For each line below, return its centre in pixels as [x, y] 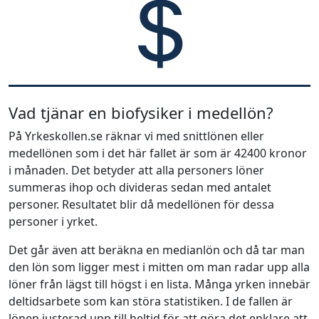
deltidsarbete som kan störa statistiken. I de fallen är [151, 301]
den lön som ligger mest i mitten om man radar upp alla [159, 267]
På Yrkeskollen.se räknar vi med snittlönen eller [136, 136]
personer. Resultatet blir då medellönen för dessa [141, 204]
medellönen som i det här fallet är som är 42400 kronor [158, 153]
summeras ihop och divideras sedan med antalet [140, 187]
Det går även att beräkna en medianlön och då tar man [157, 250]
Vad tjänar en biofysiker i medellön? [141, 112]
